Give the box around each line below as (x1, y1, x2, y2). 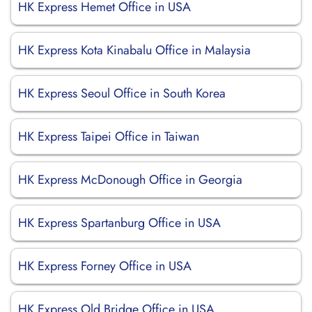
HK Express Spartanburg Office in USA (18, 214, 221, 232)
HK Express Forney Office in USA (18, 257, 192, 275)
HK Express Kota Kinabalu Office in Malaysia (18, 41, 251, 59)
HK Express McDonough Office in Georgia (18, 171, 242, 189)
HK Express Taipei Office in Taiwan (18, 127, 199, 146)
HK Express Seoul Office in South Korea (18, 84, 226, 102)
